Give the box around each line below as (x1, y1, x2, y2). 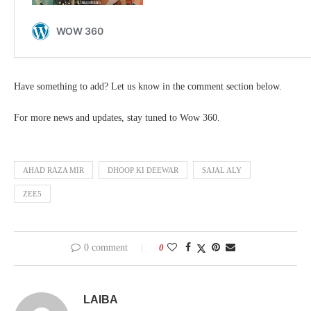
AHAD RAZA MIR (23, 166, 84, 175)
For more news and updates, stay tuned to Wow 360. (14, 112, 220, 124)
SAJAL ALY (202, 166, 242, 175)
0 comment (83, 242, 128, 253)
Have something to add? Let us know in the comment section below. (14, 81, 282, 92)
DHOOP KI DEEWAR (108, 166, 178, 175)
